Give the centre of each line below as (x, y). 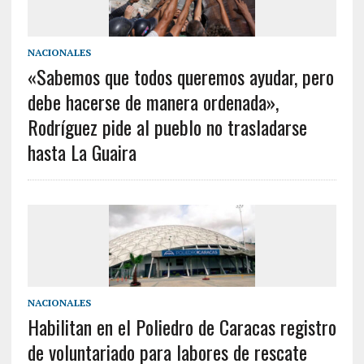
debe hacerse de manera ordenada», (153, 102)
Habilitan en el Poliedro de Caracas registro (182, 327)
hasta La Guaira (82, 152)
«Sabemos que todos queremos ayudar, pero (180, 77)
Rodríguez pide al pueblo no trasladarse (167, 127)
